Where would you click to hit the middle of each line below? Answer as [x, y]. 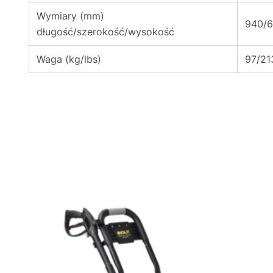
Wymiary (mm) [70, 16]
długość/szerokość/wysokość [105, 32]
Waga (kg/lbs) [69, 59]
